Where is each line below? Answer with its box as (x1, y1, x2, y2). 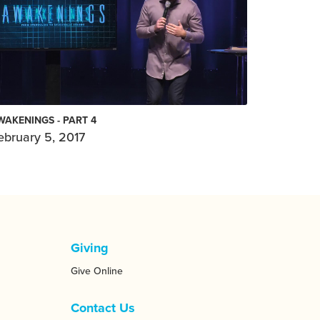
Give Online (70, 264, 123, 277)
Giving (70, 239, 109, 256)
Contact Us (70, 299, 135, 316)
